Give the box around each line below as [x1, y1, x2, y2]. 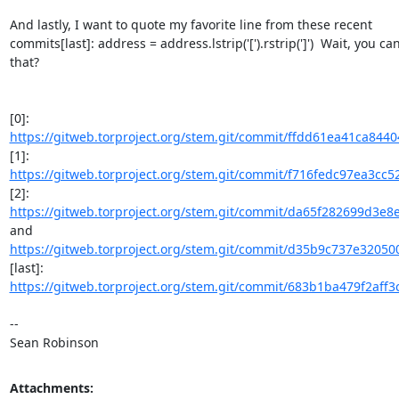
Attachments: [9, 379, 94, 396]
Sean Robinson [9, 334, 99, 351]
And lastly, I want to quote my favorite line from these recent [9, 16, 372, 33]
